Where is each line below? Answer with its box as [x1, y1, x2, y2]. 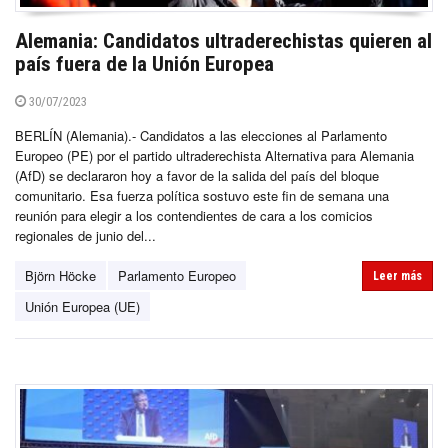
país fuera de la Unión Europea [15, 51, 274, 76]
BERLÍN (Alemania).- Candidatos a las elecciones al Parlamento [15, 125, 387, 145]
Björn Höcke [25, 265, 96, 285]
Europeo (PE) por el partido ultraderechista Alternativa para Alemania [15, 145, 414, 165]
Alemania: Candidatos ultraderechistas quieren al [15, 28, 432, 53]
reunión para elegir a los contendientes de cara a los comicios [15, 205, 373, 225]
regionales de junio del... [15, 225, 156, 245]
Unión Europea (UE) [25, 296, 140, 316]
